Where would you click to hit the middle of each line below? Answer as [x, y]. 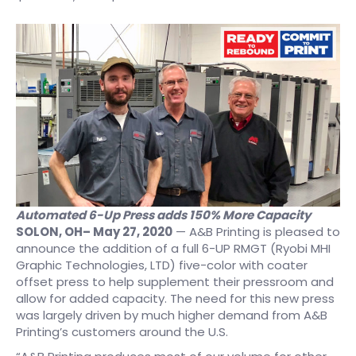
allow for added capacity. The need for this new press [175, 299]
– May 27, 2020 [128, 232]
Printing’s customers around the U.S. [122, 332]
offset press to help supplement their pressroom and [175, 282]
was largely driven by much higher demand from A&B [172, 315]
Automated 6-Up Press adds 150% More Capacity [163, 215]
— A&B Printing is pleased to [256, 232]
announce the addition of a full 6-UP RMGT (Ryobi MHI [173, 249]
